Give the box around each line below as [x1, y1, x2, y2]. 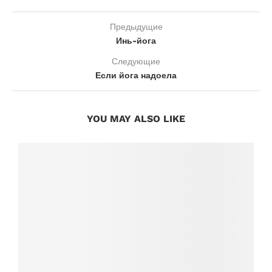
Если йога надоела [95, 70, 177, 80]
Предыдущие [109, 21, 163, 32]
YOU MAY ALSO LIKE [87, 112, 185, 124]
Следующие [112, 55, 160, 66]
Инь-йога [116, 35, 156, 46]
